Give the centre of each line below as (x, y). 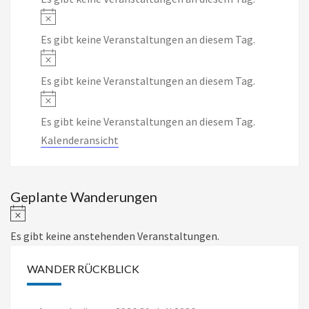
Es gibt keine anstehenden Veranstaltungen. (115, 236)
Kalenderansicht (79, 140)
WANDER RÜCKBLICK (83, 268)
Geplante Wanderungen (84, 196)
